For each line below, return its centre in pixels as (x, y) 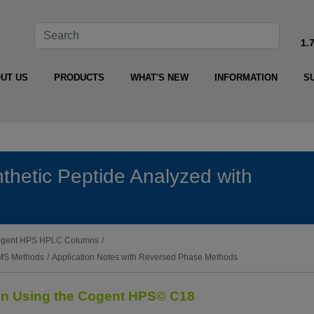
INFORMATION (246, 78)
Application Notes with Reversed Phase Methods (145, 258)
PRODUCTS (79, 78)
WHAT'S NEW (159, 78)
